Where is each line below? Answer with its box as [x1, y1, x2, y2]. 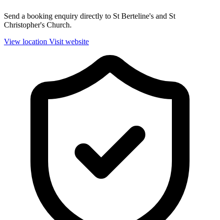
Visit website [49, 37, 89, 46]
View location [4, 37, 47, 46]
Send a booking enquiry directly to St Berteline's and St [4, 12, 175, 21]
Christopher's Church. [4, 21, 72, 29]
